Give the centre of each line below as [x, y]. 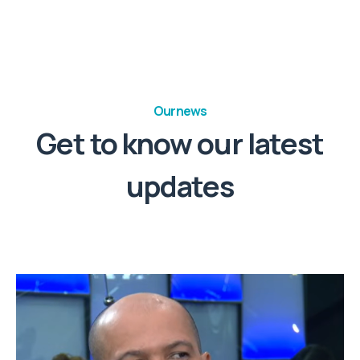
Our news [180, 110]
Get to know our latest [180, 143]
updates [180, 186]
